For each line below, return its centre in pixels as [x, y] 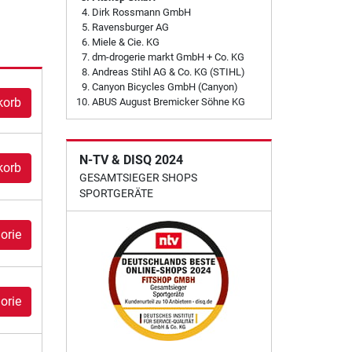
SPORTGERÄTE [116, 194]
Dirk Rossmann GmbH [141, 13]
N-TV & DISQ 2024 [131, 160]
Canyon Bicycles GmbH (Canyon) [165, 87]
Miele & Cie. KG [125, 42]
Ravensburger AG [130, 27]
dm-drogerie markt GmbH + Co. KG [168, 57]
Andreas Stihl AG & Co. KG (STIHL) [168, 72]
